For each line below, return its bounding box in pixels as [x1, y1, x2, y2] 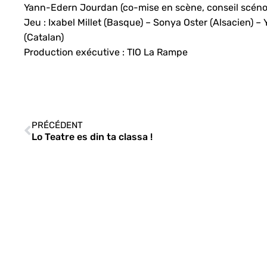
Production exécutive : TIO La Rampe [24, 46, 188, 58]
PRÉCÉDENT [32, 119, 83, 131]
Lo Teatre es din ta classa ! [32, 131, 153, 142]
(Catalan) [24, 31, 64, 43]
